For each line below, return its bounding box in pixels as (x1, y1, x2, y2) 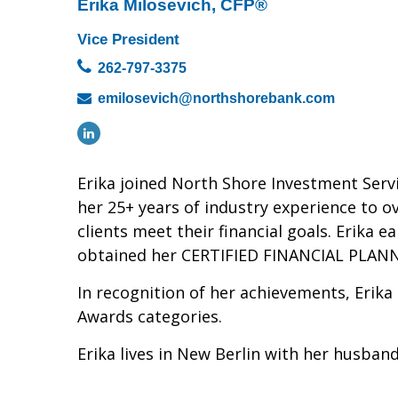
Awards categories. (77, 306, 222, 327)
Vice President (77, 31, 179, 48)
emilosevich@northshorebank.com (98, 91, 335, 106)
